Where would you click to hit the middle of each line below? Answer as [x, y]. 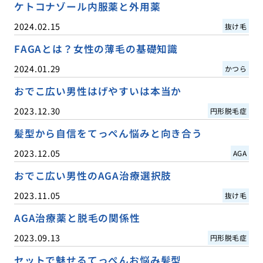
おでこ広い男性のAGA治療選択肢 [93, 175]
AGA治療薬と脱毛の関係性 [77, 218]
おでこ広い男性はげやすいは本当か [98, 91]
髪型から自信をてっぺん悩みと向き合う [108, 133]
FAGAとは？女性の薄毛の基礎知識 [96, 48]
